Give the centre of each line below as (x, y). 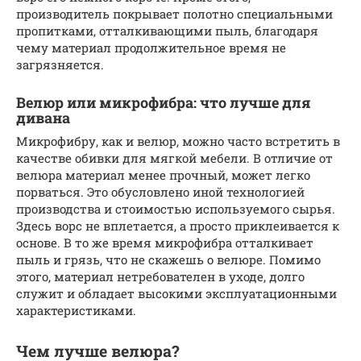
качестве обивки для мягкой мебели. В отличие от (174, 158)
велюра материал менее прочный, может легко (163, 174)
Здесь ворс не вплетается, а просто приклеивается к (178, 225)
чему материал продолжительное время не (151, 47)
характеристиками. (76, 310)
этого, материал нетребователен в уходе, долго (160, 276)
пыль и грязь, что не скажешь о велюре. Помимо (168, 259)
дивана (43, 117)
